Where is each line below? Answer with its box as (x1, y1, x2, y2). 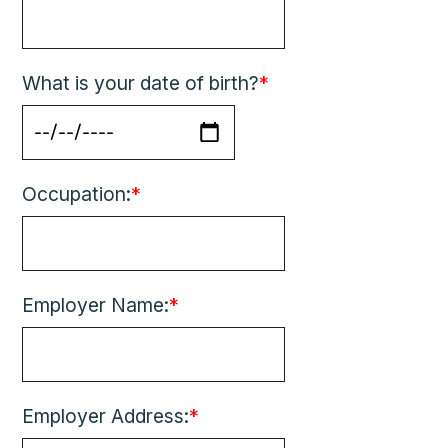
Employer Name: (22, 293, 170, 317)
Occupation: (22, 182, 132, 206)
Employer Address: (22, 404, 190, 428)
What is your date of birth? (22, 71, 260, 95)
